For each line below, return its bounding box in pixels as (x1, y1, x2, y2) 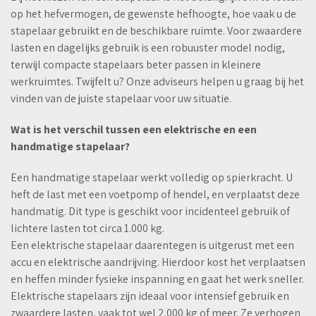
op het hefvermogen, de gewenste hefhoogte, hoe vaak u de (11, 6, 296, 22)
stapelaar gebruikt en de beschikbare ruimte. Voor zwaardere (11, 23, 302, 39)
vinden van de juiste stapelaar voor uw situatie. (11, 91, 231, 107)
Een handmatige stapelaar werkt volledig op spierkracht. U (11, 170, 293, 186)
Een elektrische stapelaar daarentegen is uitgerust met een (11, 238, 294, 253)
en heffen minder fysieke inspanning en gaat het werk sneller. (11, 272, 304, 287)
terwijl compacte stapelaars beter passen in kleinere (11, 57, 261, 73)
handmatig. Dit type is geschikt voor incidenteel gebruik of (11, 204, 290, 219)
